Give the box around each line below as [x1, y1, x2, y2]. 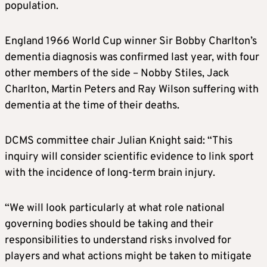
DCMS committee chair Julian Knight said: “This [5, 133, 232, 148]
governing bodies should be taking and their [5, 217, 213, 231]
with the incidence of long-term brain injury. [5, 166, 215, 180]
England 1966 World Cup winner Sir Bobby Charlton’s [5, 34, 257, 48]
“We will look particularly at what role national [5, 201, 225, 215]
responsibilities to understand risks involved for [5, 233, 231, 247]
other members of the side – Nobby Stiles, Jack [5, 66, 229, 80]
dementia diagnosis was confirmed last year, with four [5, 50, 259, 64]
